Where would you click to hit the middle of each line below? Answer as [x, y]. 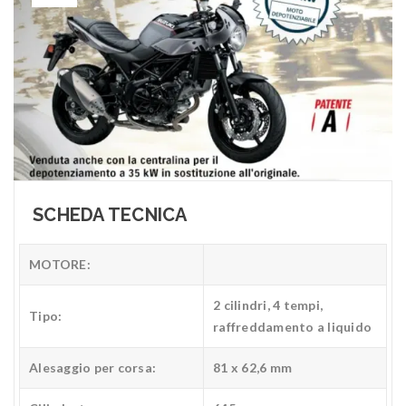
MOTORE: [60, 265]
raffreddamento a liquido [292, 327]
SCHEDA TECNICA [110, 215]
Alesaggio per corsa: [92, 368]
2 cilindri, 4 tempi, [268, 305]
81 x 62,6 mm [252, 368]
